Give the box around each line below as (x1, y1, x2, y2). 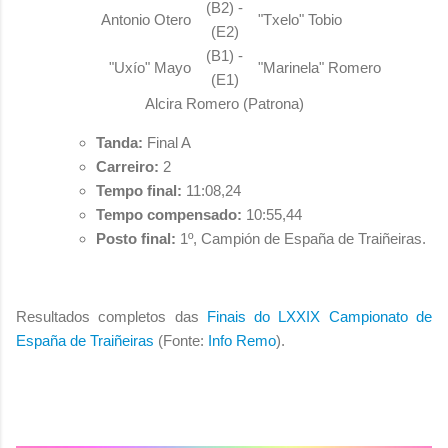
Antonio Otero (101, 10, 191, 28)
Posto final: (96, 229, 176, 247)
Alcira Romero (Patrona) (144, 94, 304, 112)
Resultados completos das (16, 307, 207, 325)
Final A (143, 133, 191, 151)
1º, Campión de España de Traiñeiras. (176, 229, 426, 247)
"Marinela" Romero (258, 58, 381, 76)
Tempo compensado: (96, 205, 242, 223)
